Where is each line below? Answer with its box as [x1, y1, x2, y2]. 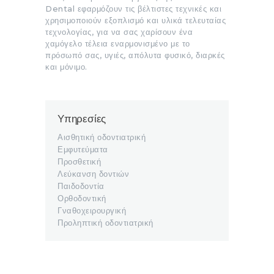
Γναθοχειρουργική [57, 206, 126, 216]
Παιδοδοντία [57, 181, 105, 191]
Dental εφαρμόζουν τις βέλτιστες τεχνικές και [45, 3, 221, 13]
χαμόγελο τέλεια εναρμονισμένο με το [45, 38, 190, 48]
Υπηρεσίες [57, 112, 106, 125]
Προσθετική [57, 157, 101, 167]
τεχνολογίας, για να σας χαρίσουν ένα [45, 26, 193, 37]
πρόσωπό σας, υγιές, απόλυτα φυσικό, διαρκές [45, 50, 225, 60]
